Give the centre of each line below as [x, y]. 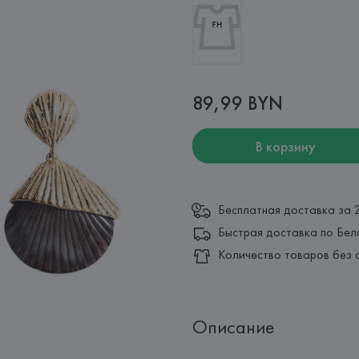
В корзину [285, 146]
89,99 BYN [238, 103]
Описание [233, 326]
